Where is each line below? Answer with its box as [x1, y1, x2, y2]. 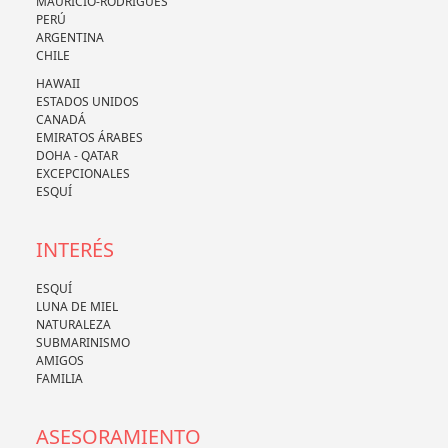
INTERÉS [35, 236, 114, 264]
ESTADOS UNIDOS [35, 93, 139, 111]
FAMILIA [35, 370, 83, 388]
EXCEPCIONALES [35, 165, 130, 183]
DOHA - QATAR [35, 147, 118, 165]
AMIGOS [35, 352, 84, 370]
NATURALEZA [35, 316, 111, 334]
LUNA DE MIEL [35, 298, 118, 316]
